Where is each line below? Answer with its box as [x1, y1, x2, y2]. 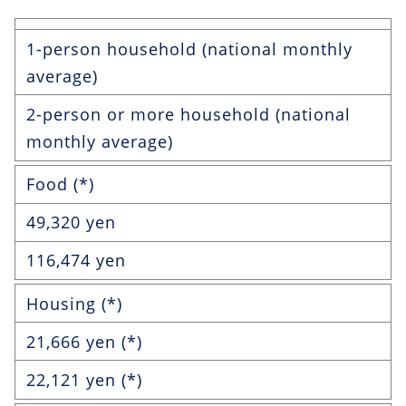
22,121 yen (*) [26, 369, 142, 391]
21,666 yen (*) [26, 330, 142, 353]
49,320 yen [26, 211, 116, 234]
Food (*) [26, 173, 94, 196]
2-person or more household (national [26, 102, 351, 125]
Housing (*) [26, 292, 122, 314]
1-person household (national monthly [26, 37, 353, 60]
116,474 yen [26, 249, 126, 272]
